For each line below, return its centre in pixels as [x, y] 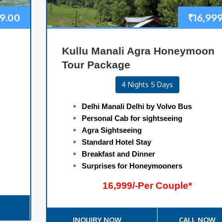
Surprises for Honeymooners [132, 166]
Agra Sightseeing [111, 130]
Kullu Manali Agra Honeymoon [138, 51]
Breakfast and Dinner [118, 154]
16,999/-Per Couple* [147, 186]
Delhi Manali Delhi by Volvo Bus [137, 107]
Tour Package [96, 65]
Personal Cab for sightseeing [132, 118]
